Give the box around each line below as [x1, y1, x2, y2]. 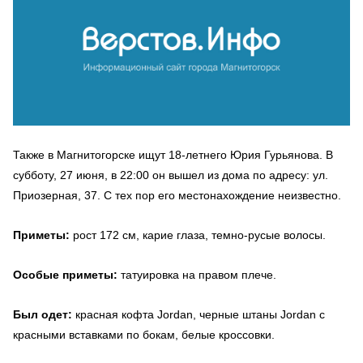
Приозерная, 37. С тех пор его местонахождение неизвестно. [13, 188, 341, 202]
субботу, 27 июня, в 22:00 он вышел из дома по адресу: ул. [13, 168, 328, 181]
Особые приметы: [13, 267, 117, 281]
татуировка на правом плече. [117, 267, 276, 281]
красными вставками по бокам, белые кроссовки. [13, 327, 275, 341]
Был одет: [13, 307, 72, 321]
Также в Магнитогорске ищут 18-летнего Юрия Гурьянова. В [13, 147, 333, 161]
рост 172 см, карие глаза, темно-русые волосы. [70, 228, 326, 241]
